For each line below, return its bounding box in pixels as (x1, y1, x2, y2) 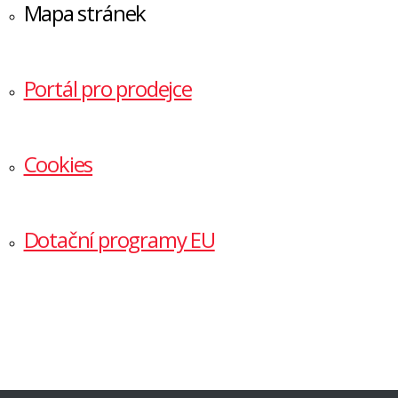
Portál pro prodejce (23, 74, 192, 103)
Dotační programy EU (23, 225, 215, 254)
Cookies (23, 149, 93, 179)
